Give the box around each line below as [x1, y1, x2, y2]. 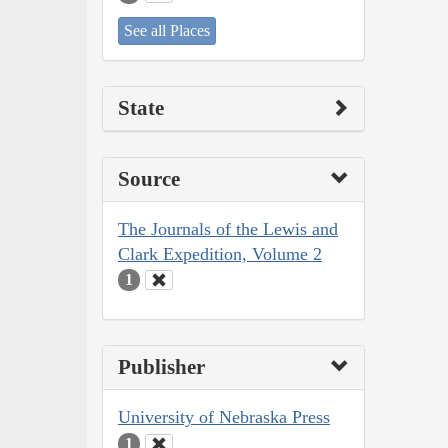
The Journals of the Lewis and [118, 218, 338, 239]
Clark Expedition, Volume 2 [118, 243, 322, 264]
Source [118, 166, 180, 191]
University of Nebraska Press [118, 407, 330, 428]
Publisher [118, 355, 205, 380]
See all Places [124, 21, 210, 39]
